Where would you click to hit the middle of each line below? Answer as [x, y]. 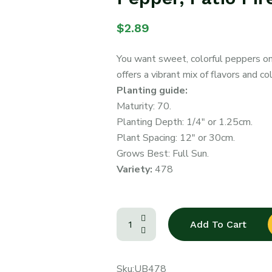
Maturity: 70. [144, 106]
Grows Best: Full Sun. [162, 154]
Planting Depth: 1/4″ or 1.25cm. [184, 122]
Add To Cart [218, 224]
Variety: [135, 169]
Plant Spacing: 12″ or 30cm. [175, 138]
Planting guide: [152, 90]
